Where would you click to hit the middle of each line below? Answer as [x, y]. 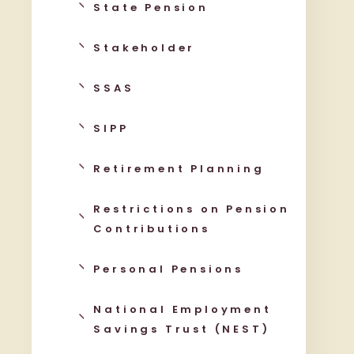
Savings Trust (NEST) [182, 329]
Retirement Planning [179, 169]
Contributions [152, 229]
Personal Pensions [169, 269]
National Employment [183, 309]
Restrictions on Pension [192, 209]
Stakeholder [145, 48]
